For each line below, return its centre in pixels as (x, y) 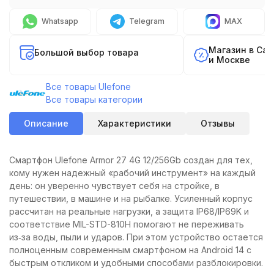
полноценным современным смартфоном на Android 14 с (130, 250)
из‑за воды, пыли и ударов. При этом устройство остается (136, 237)
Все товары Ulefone (88, 86)
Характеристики (135, 123)
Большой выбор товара (87, 52)
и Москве (229, 59)
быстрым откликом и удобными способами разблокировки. (136, 262)
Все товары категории (94, 99)
